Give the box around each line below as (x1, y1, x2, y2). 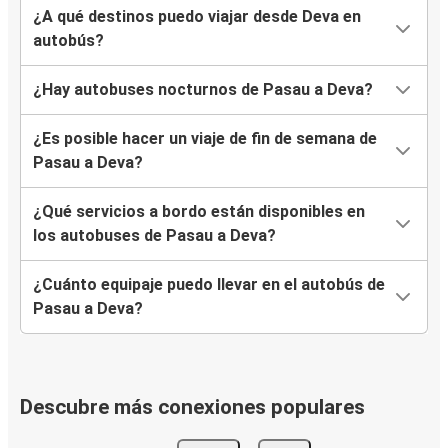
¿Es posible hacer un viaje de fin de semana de (33, 129, 377, 149)
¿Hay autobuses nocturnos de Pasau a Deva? (33, 80, 373, 100)
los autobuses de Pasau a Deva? (33, 226, 276, 246)
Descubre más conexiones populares (20, 395, 365, 420)
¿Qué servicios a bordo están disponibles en (33, 202, 365, 222)
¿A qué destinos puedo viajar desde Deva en (33, 7, 361, 27)
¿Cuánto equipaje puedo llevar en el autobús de (33, 275, 385, 295)
